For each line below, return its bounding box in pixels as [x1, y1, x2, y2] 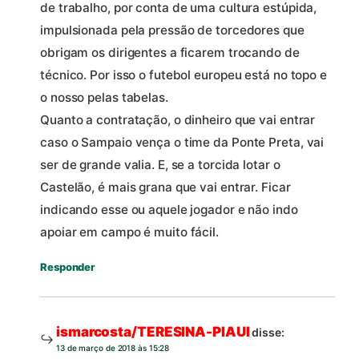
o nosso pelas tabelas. [40, 89, 168, 105]
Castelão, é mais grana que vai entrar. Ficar [40, 179, 291, 195]
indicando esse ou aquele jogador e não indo [40, 201, 298, 217]
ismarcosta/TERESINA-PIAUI [56, 323, 250, 340]
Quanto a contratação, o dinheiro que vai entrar [40, 111, 316, 127]
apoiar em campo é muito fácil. [40, 224, 219, 240]
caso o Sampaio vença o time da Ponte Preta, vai [40, 134, 325, 150]
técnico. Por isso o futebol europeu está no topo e [40, 67, 327, 83]
